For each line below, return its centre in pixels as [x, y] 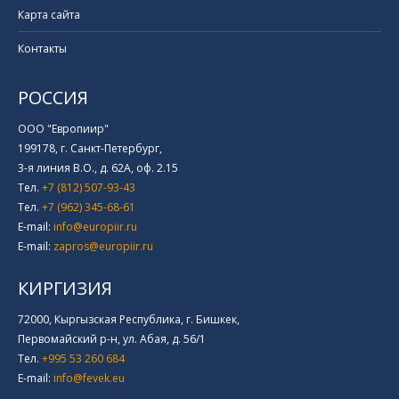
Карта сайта [49, 15]
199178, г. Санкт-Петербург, [90, 149]
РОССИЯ [53, 98]
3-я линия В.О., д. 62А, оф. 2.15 [98, 168]
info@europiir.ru [95, 227]
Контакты [42, 49]
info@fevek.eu [89, 379]
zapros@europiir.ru [103, 247]
